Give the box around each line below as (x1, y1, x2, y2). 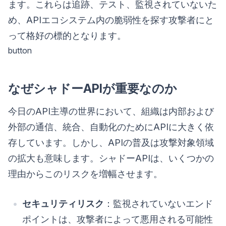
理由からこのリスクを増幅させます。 (8, 168, 162, 179)
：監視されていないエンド (104, 198, 213, 209)
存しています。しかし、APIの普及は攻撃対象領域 (8, 137, 214, 148)
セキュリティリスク (22, 198, 104, 209)
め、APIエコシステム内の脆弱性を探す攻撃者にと (8, 14, 214, 25)
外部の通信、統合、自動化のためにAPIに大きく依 (8, 121, 214, 132)
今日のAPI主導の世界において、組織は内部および (8, 105, 214, 117)
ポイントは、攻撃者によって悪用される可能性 (22, 213, 213, 224)
